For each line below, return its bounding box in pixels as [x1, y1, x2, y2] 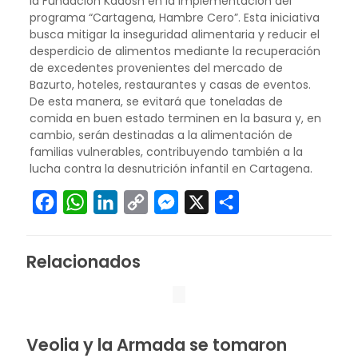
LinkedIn [117, 193, 168, 211]
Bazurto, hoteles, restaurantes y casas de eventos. [29, 77, 311, 93]
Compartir [238, 193, 305, 211]
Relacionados [26, 250, 141, 273]
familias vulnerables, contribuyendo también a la [29, 144, 303, 160]
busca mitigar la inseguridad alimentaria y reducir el [29, 26, 320, 42]
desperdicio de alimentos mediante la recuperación [29, 43, 320, 59]
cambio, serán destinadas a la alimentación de [29, 127, 292, 143]
